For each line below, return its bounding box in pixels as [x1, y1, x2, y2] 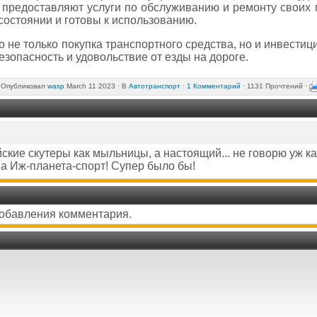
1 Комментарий [187, 81, 241, 90]
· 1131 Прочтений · [241, 81, 309, 90]
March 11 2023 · [64, 81, 122, 90]
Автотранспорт [129, 81, 180, 90]
